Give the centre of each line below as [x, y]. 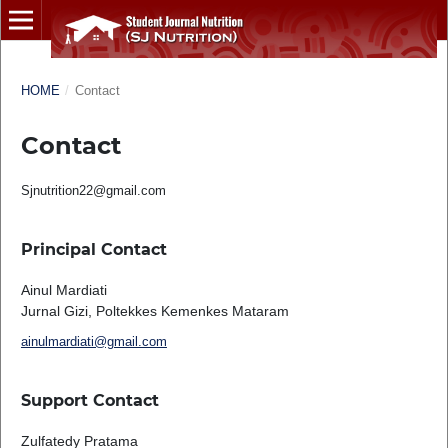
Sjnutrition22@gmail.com [93, 190]
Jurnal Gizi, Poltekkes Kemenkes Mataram [154, 310]
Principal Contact [93, 249]
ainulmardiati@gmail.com [93, 341]
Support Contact [89, 400]
